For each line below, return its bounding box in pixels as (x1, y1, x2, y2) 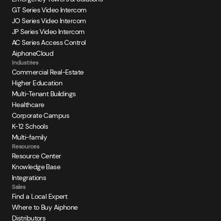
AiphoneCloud (12, 48, 54, 58)
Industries (12, 58, 38, 67)
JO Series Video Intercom (12, 16, 86, 25)
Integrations (12, 173, 46, 182)
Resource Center (12, 151, 61, 160)
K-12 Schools (12, 121, 48, 131)
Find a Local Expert (12, 191, 68, 201)
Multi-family (12, 132, 47, 142)
